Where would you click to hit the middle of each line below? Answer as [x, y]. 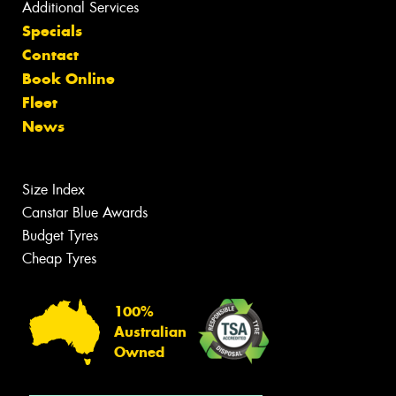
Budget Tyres [60, 236]
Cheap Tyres [59, 259]
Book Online [69, 79]
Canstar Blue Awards [85, 213]
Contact [50, 55]
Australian [150, 331]
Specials [52, 31]
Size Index [53, 190]
